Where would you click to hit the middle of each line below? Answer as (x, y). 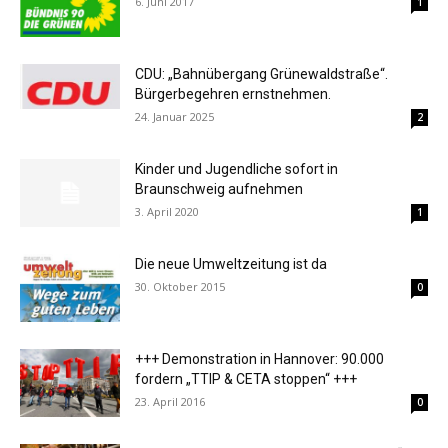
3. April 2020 (167, 211)
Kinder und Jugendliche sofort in (236, 168)
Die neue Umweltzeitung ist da (231, 263)
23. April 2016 (170, 401)
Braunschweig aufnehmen (219, 188)
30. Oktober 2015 (180, 286)
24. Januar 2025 (174, 116)
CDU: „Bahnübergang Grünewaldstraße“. (261, 73)
